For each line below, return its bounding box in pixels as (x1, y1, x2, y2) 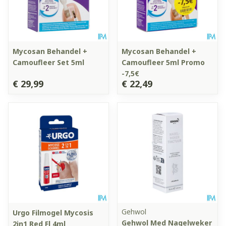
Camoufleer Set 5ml (13, 57, 84, 67)
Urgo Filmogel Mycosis (13, 207, 93, 217)
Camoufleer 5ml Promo (122, 57, 205, 67)
